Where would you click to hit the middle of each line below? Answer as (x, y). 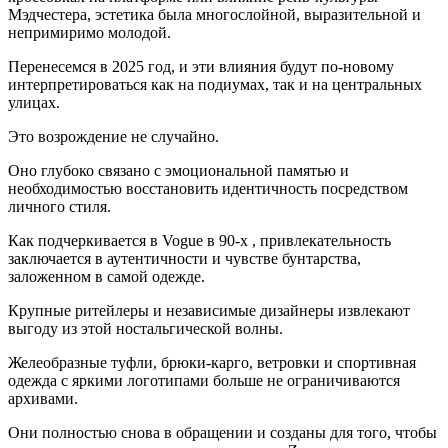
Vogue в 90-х (207, 241)
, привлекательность (321, 241)
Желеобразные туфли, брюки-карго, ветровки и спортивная (212, 363)
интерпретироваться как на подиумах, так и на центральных (215, 85)
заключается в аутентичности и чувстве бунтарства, (184, 259)
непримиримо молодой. (89, 33)
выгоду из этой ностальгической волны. (145, 329)
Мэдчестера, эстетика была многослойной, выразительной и (214, 15)
